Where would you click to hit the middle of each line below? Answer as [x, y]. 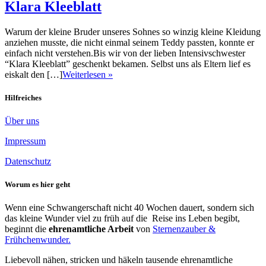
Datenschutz [28, 161]
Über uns [22, 121]
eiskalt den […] [34, 74]
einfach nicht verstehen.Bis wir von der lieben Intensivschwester [125, 53]
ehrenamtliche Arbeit [91, 229]
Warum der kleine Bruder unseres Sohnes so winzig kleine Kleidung [133, 31]
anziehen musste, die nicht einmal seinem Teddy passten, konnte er [129, 42]
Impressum [25, 141]
